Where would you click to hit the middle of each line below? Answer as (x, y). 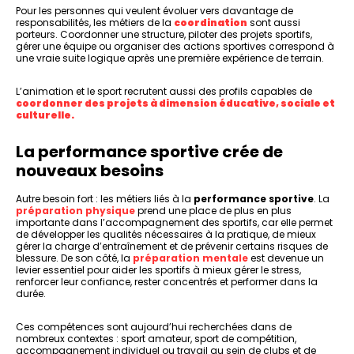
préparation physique (75, 211)
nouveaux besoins (90, 171)
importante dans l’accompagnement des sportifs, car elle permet (174, 223)
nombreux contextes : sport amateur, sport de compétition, (156, 339)
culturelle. (45, 115)
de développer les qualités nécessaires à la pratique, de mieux (166, 235)
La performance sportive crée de (149, 152)
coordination (211, 23)
